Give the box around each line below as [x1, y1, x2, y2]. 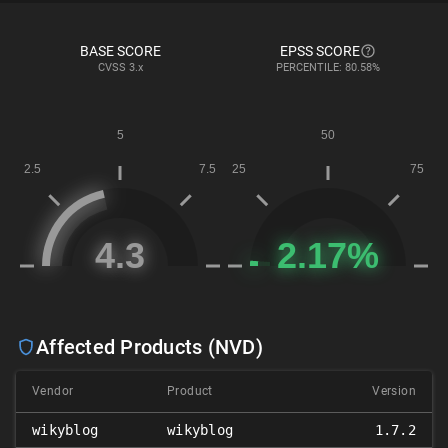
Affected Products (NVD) [36, 335, 263, 360]
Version [372, 384, 416, 399]
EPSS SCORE [280, 43, 360, 60]
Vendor [32, 384, 74, 399]
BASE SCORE [79, 43, 161, 60]
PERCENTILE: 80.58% [276, 61, 380, 75]
